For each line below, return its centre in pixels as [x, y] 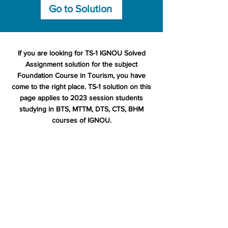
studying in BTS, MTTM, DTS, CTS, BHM [81, 109]
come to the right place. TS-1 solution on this [81, 87]
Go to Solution [80, 9]
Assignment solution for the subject [81, 64]
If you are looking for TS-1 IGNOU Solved [81, 53]
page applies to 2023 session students [81, 98]
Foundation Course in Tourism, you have [81, 75]
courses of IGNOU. [81, 120]
